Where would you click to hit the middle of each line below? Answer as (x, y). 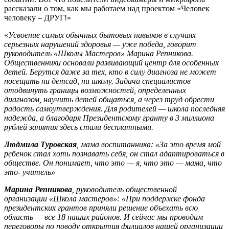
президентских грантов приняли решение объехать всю (101, 208)
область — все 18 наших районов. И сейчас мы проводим (104, 217)
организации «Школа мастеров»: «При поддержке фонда (105, 198)
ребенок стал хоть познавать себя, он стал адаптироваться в (114, 153)
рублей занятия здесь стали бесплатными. (79, 127)
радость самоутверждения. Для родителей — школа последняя (114, 108)
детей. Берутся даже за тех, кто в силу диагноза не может (110, 72)
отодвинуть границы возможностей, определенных (95, 90)
